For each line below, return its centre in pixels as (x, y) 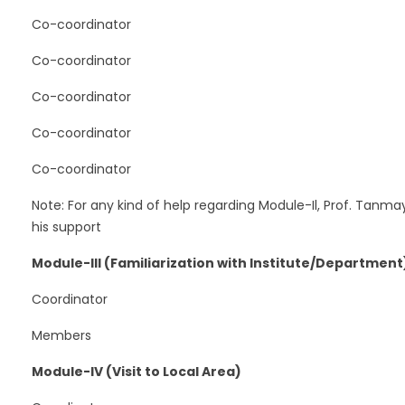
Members (61, 335)
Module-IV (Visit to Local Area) (136, 371)
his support (66, 226)
